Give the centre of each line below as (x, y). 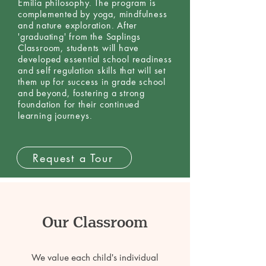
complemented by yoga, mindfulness (93, 14)
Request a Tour (73, 158)
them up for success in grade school (92, 82)
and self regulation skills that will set (92, 70)
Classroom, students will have (79, 48)
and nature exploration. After (78, 25)
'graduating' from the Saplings (80, 37)
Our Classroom (95, 223)
